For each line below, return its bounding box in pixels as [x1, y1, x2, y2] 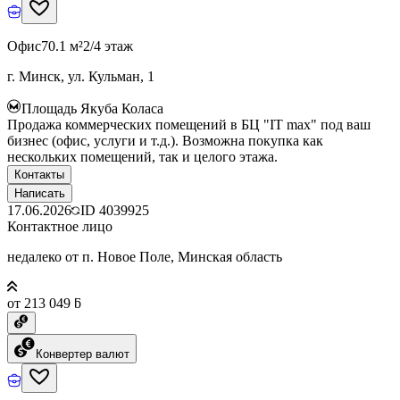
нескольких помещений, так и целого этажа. [7, 148, 278, 164]
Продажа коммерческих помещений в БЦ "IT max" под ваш [7, 116, 371, 132]
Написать [14, 186, 65, 200]
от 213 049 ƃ [7, 295, 81, 311]
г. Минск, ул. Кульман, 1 [7, 68, 154, 84]
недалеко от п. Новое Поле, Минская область [7, 248, 282, 264]
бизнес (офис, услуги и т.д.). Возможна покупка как [7, 132, 323, 148]
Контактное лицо [7, 218, 112, 234]
